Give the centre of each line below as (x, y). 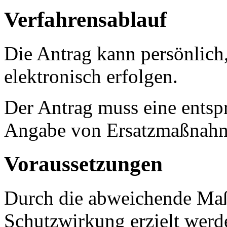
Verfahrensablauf (85, 20)
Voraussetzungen (83, 164)
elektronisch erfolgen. (91, 77)
